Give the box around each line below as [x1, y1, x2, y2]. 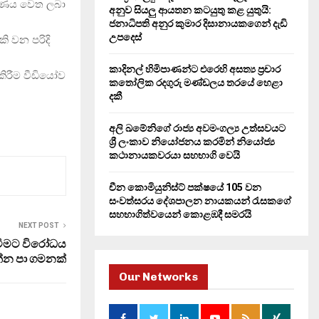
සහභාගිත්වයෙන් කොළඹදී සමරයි [109, 209, 251, 220]
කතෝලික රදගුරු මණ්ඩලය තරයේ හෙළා [109, 77, 283, 88]
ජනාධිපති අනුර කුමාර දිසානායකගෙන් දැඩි [109, 18, 287, 29]
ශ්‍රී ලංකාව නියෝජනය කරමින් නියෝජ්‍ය [109, 136, 275, 147]
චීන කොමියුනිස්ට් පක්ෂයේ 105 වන [109, 182, 261, 193]
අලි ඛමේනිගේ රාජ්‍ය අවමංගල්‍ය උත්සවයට [109, 122, 286, 134]
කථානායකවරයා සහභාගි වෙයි [109, 150, 240, 161]
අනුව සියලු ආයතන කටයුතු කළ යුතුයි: [109, 4, 271, 16]
